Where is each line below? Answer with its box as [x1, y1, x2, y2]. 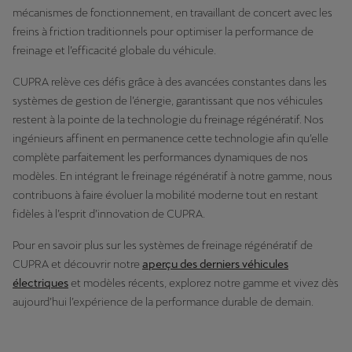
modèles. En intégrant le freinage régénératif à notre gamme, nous [13, 170, 332, 182]
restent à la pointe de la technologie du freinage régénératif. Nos [13, 113, 324, 126]
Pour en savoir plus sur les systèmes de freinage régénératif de [13, 239, 313, 251]
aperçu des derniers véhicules [142, 258, 288, 270]
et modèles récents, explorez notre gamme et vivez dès [68, 277, 339, 289]
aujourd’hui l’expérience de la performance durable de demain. [13, 295, 313, 308]
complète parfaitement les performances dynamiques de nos [13, 151, 308, 163]
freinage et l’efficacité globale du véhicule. [13, 44, 216, 57]
